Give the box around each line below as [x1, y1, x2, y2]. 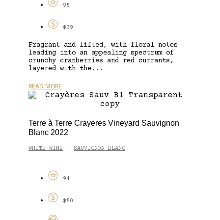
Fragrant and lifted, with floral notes [28, 41, 178, 49]
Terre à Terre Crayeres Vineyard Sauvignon [28, 118, 179, 127]
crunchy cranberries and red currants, [28, 56, 174, 65]
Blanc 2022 [28, 128, 68, 137]
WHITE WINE [28, 145, 63, 152]
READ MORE [28, 82, 62, 90]
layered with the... [28, 64, 103, 73]
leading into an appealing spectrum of [28, 49, 174, 57]
